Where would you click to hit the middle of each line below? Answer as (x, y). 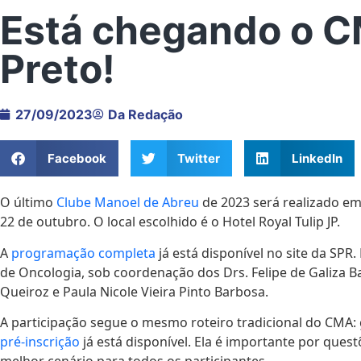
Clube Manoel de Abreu (128, 203)
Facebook (77, 158)
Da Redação (145, 115)
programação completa (83, 253)
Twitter (199, 158)
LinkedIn (317, 158)
